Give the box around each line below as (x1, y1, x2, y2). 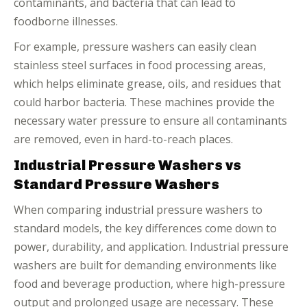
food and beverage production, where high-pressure (14, 276, 285, 291)
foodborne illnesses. (14, 14, 118, 29)
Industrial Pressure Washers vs (14, 157, 241, 173)
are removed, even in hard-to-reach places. (14, 132, 233, 147)
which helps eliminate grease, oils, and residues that (14, 76, 281, 91)
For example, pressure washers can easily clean (14, 39, 256, 54)
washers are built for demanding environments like (14, 258, 277, 273)
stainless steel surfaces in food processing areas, (14, 58, 266, 73)
